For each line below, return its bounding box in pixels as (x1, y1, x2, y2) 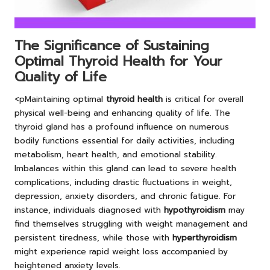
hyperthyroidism (172, 231, 237, 245)
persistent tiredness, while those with (14, 231, 172, 245)
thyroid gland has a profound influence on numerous (14, 121, 229, 134)
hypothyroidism (164, 204, 225, 217)
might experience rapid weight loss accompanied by (14, 245, 228, 259)
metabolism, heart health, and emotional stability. (14, 148, 217, 162)
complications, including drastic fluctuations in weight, (14, 176, 232, 189)
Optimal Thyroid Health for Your (14, 51, 222, 72)
